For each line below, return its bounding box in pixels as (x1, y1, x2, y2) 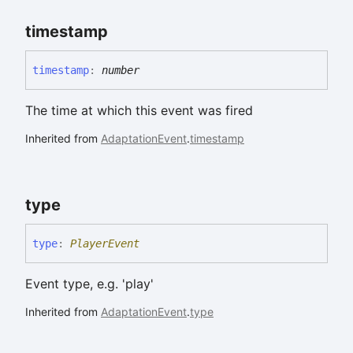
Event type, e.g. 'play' (25, 276, 154, 292)
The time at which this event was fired (25, 102, 253, 119)
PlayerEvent (70, 237, 139, 251)
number (102, 64, 139, 77)
